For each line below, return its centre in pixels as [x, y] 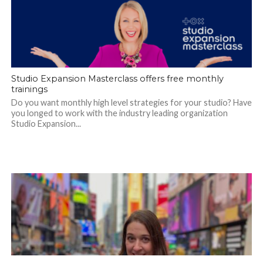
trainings [29, 90]
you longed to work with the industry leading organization [119, 113]
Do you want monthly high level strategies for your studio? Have [131, 103]
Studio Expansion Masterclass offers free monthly [117, 79]
